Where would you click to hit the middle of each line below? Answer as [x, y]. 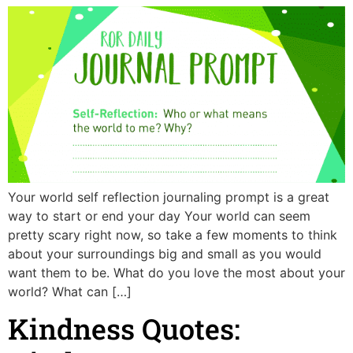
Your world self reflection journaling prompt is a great [169, 197]
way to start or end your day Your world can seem [159, 216]
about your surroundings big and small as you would [165, 253]
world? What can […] [70, 291]
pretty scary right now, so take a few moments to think [173, 234]
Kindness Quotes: [124, 329]
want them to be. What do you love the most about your [176, 272]
